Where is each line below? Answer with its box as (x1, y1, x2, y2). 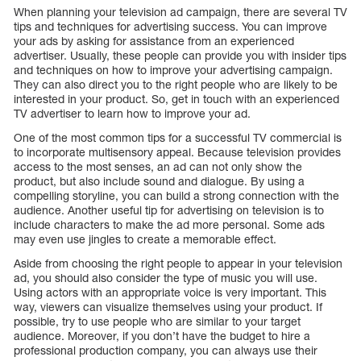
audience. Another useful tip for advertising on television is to (14, 203, 324, 218)
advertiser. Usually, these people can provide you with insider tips (14, 48, 346, 63)
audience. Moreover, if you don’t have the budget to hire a (14, 329, 310, 343)
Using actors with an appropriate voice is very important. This (14, 285, 326, 300)
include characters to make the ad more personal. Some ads (14, 218, 325, 232)
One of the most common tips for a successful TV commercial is (14, 131, 342, 145)
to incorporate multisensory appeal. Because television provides (14, 145, 341, 160)
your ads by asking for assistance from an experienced (14, 34, 294, 48)
